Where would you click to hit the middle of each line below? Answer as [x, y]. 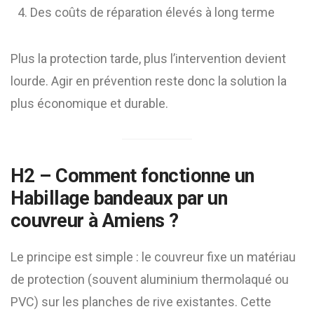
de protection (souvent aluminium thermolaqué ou [150, 279]
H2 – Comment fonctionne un [132, 176]
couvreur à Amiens [88, 221]
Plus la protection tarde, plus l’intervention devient [148, 59]
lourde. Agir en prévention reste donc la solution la [149, 81]
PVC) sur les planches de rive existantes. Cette [141, 302]
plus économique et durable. [89, 103]
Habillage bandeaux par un [119, 198]
